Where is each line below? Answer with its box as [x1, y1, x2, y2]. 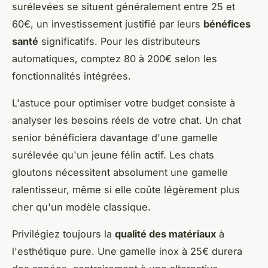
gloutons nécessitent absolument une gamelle [12, 166, 228, 178]
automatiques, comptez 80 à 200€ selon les [12, 52, 217, 65]
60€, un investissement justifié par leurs [12, 17, 203, 30]
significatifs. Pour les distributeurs [38, 35, 200, 47]
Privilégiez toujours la [12, 227, 115, 240]
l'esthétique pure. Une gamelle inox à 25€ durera [12, 245, 242, 257]
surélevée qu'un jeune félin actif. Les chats [12, 148, 214, 161]
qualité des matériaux [115, 227, 216, 240]
